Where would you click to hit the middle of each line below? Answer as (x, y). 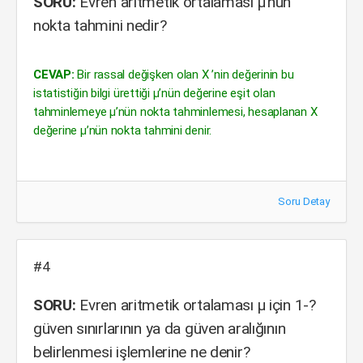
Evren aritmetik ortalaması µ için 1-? (196, 305)
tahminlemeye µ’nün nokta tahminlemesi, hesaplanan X (175, 112)
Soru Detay (304, 201)
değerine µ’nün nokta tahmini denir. (123, 130)
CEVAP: (54, 75)
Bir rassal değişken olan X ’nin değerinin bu (184, 75)
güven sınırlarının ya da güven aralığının (160, 329)
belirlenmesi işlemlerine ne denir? (142, 352)
